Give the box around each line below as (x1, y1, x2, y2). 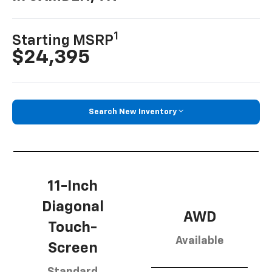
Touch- (48, 220, 97, 236)
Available (175, 236, 223, 247)
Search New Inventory (89, 107, 177, 116)
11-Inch (47, 179, 98, 194)
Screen (47, 241, 98, 256)
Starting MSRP (12, 33, 114, 48)
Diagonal (41, 200, 104, 215)
